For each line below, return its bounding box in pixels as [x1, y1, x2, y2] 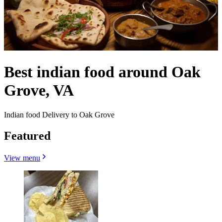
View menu [4, 153, 40, 162]
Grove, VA [4, 81, 74, 100]
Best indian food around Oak [4, 63, 201, 81]
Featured [4, 129, 51, 142]
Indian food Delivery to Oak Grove [4, 110, 114, 119]
